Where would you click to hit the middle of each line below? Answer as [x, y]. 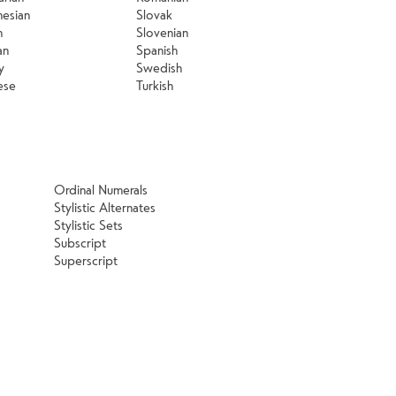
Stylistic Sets [88, 225]
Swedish [159, 68]
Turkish [154, 85]
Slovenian [162, 32]
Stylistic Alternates [104, 207]
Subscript [80, 243]
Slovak [154, 15]
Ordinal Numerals [100, 190]
